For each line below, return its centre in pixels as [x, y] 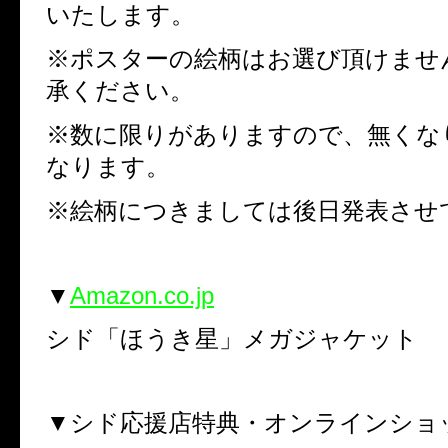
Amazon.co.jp [142, 295]
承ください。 [120, 90]
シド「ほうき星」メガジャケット [232, 338]
